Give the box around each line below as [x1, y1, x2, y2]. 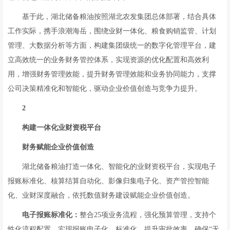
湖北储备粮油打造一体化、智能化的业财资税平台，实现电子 [22, 163, 217, 170]
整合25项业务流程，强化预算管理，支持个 [80, 211, 217, 219]
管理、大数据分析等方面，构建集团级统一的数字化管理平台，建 [8, 42, 217, 49]
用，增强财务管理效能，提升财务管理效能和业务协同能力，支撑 [8, 70, 217, 78]
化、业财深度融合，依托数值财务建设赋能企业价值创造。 [8, 191, 195, 199]
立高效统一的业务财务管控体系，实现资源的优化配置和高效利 [8, 56, 209, 64]
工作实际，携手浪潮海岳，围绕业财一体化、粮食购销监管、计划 [8, 27, 217, 35]
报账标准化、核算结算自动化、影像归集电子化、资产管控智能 [8, 177, 209, 185]
